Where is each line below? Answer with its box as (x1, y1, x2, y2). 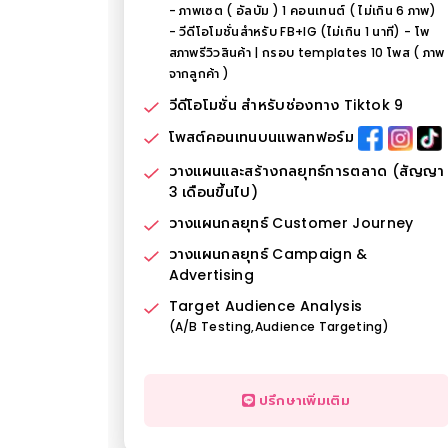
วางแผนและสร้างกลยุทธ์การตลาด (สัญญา (168, 160, 445, 181)
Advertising (168, 264, 255, 285)
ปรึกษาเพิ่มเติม (255, 390, 351, 410)
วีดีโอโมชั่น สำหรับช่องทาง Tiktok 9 (168, 94, 404, 115)
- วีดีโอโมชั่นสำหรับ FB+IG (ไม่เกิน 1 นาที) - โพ (168, 23, 430, 40)
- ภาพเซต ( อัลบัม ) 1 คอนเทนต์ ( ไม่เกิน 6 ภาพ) (168, 2, 437, 19)
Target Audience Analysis (168, 295, 363, 316)
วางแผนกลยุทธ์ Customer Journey (168, 212, 414, 233)
